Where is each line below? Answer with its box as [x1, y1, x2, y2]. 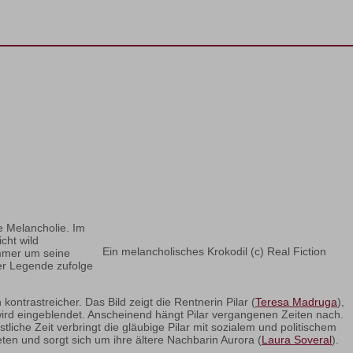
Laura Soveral [262, 333, 332, 347]
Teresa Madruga [255, 295, 337, 309]
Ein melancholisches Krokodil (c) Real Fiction [102, 245, 326, 258]
